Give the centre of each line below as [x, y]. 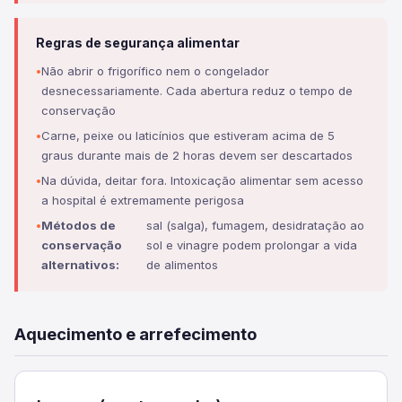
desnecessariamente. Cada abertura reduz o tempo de [197, 91]
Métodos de [79, 225]
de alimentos [183, 265]
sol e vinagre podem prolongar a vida [252, 245]
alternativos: [80, 265]
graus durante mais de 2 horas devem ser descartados [197, 155]
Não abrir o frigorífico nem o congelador [155, 71]
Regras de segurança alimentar [138, 43]
